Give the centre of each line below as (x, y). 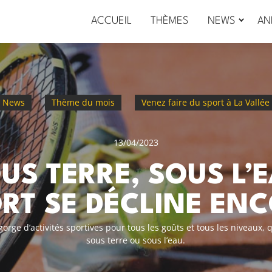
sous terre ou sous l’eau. (136, 240)
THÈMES (170, 21)
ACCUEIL (111, 21)
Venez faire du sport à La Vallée (205, 103)
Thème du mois (83, 103)
